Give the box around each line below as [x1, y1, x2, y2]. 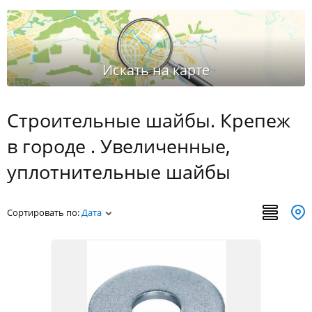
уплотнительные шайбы [7, 159, 231, 185]
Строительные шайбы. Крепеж [7, 107, 290, 133]
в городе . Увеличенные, [7, 133, 231, 159]
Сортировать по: [7, 206, 81, 219]
